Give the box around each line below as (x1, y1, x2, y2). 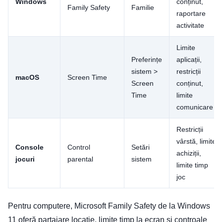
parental (67, 155, 93, 163)
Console (15, 143, 44, 151)
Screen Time (67, 73, 107, 81)
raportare (176, 9, 206, 17)
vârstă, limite (176, 137, 216, 145)
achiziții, (176, 149, 201, 157)
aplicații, (176, 55, 202, 63)
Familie (131, 3, 154, 11)
